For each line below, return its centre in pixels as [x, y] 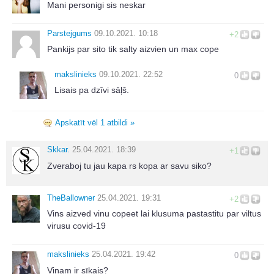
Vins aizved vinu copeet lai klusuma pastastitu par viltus [154, 214]
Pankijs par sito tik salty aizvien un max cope [133, 49]
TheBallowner [71, 198]
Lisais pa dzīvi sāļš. [92, 90]
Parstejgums [69, 33]
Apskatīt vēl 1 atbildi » [95, 123]
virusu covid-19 [76, 226]
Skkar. [58, 150]
